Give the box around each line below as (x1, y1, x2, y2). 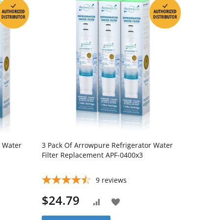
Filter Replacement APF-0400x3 (42, 150, 143, 160)
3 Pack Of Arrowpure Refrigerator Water (42, 140, 173, 150)
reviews (102, 175, 127, 185)
